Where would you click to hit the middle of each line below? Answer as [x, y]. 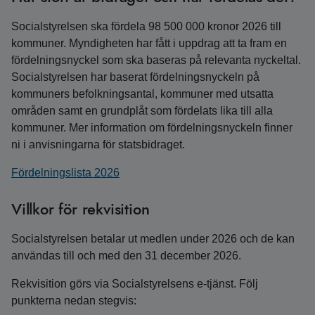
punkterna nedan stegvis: [74, 301]
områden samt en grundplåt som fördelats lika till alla [142, 111]
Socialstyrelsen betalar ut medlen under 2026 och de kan [153, 239]
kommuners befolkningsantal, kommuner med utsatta [142, 94]
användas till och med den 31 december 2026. [126, 256]
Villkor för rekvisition [81, 209]
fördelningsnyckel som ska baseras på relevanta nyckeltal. [156, 60]
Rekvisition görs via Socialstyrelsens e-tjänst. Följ [135, 284]
